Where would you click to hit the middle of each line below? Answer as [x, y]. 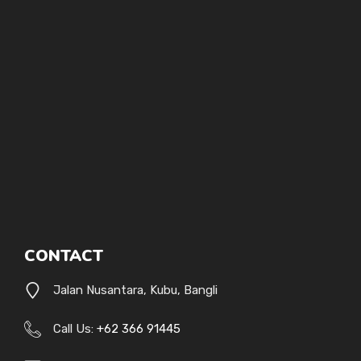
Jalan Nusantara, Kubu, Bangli [135, 290]
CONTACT [64, 256]
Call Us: [75, 328]
